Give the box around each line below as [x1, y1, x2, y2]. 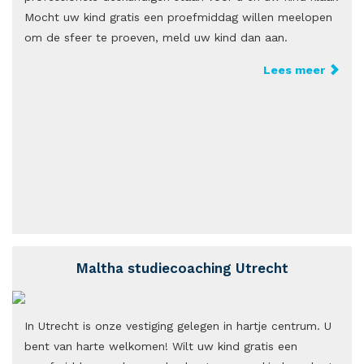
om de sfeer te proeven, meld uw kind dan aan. [24, 31, 292, 44]
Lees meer [263, 63, 328, 76]
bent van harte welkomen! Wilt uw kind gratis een [24, 340, 297, 353]
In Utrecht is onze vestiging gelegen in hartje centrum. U [24, 319, 331, 332]
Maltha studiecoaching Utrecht [76, 260, 288, 276]
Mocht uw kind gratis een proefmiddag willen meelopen [24, 11, 332, 24]
